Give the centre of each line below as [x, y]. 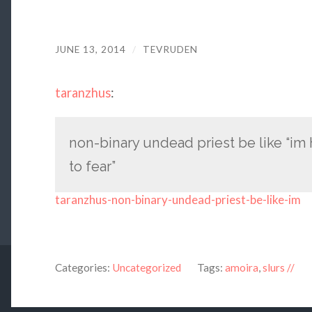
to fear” [92, 166]
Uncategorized [146, 268]
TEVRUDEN [170, 49]
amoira [241, 268]
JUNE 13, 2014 [90, 49]
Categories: [82, 268]
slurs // [278, 268]
